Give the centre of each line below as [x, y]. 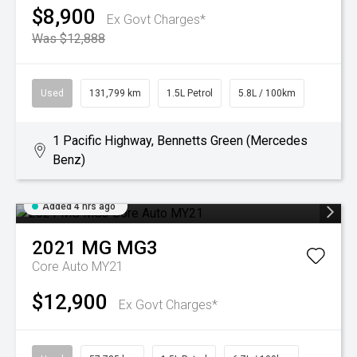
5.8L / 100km [267, 93]
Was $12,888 [69, 39]
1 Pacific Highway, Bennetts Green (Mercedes [180, 141]
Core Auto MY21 [78, 267]
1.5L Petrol [190, 93]
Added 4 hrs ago [79, 206]
